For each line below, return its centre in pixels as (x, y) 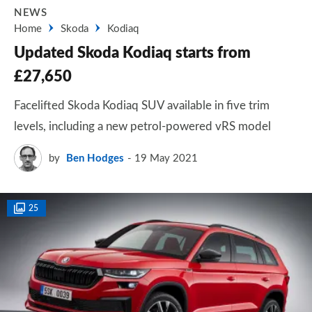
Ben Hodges (95, 158)
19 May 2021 (166, 158)
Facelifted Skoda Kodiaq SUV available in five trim (142, 106)
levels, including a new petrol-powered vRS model (142, 126)
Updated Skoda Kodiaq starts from (132, 53)
